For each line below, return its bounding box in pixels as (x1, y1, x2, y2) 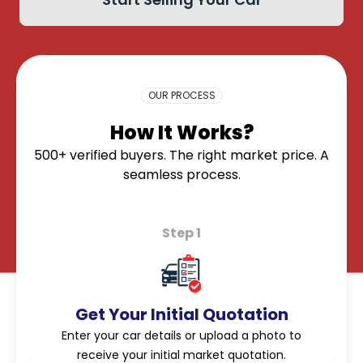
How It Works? (109, 119, 254, 146)
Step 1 (162, 224, 201, 242)
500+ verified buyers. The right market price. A (34, 146, 329, 164)
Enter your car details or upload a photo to (62, 327, 301, 344)
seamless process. (122, 165, 241, 184)
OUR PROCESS (147, 88, 216, 102)
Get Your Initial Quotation (75, 303, 288, 326)
